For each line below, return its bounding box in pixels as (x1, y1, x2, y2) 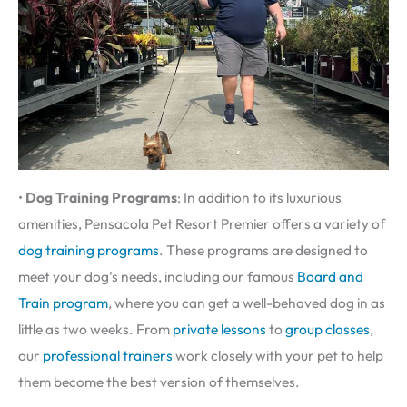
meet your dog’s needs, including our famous (18, 266, 297, 285)
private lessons (173, 319, 269, 338)
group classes (285, 319, 370, 338)
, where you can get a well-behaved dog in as (108, 293, 385, 312)
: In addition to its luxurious (177, 187, 342, 206)
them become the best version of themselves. (18, 372, 300, 391)
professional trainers (43, 345, 173, 364)
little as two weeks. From (18, 319, 173, 338)
